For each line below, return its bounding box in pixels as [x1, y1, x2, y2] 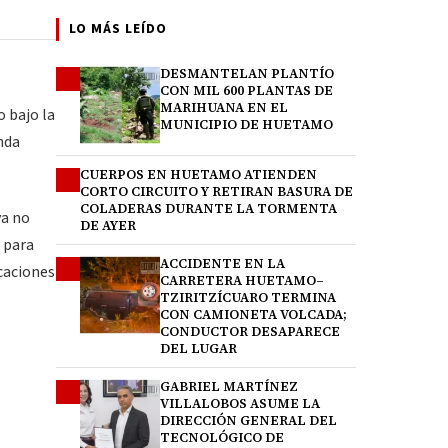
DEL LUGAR [160, 340, 237, 357]
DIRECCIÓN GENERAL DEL [160, 412, 337, 429]
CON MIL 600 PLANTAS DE [160, 82, 333, 99]
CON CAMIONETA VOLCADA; [160, 306, 347, 323]
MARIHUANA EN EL [160, 99, 288, 116]
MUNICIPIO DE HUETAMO [160, 116, 333, 133]
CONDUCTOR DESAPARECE [160, 323, 340, 340]
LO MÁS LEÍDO [69, 19, 167, 39]
